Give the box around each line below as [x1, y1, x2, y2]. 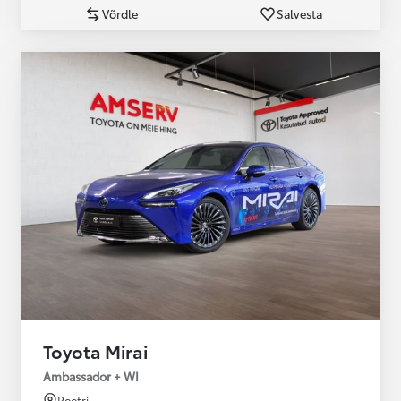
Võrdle [102, 4, 138, 21]
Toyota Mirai [43, 337, 148, 363]
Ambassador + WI [43, 367, 139, 384]
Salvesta [277, 4, 322, 21]
